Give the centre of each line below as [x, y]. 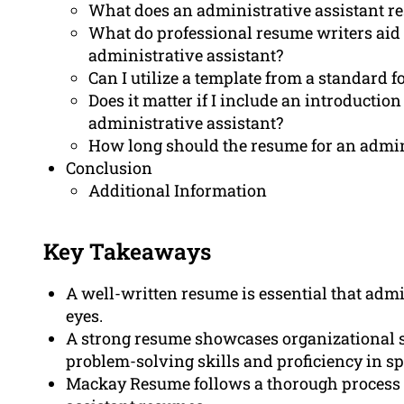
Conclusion [109, 168]
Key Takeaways [127, 252]
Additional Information [178, 191]
